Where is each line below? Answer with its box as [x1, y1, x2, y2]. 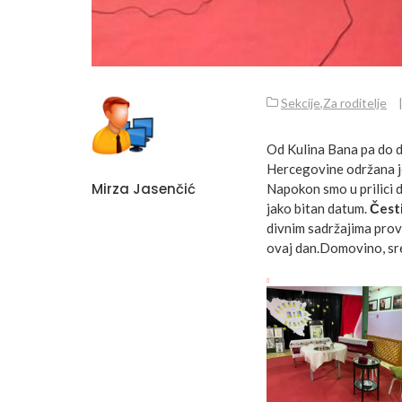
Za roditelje [323, 95, 387, 111]
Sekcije [281, 95, 320, 111]
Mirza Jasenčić [92, 179, 196, 199]
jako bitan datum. [267, 200, 370, 217]
